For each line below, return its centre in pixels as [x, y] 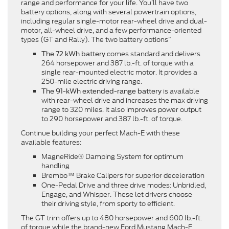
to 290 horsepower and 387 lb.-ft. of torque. [113, 119]
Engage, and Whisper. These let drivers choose [117, 195]
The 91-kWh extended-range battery [102, 91]
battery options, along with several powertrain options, [109, 12]
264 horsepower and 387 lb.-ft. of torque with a [118, 63]
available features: [51, 143]
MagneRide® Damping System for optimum [112, 157]
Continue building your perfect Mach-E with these [100, 133]
